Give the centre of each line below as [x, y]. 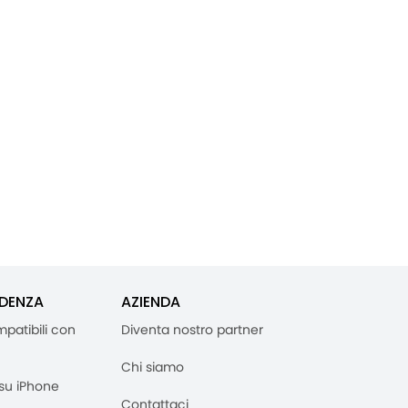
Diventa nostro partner [192, 329]
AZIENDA [151, 301]
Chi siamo [153, 367]
